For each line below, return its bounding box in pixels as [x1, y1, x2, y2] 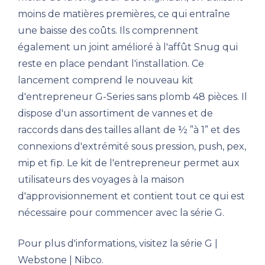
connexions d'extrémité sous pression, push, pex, [18, 141, 246, 153]
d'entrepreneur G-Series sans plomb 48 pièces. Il [18, 91, 247, 103]
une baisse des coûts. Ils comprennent [18, 25, 199, 37]
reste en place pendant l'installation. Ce [18, 58, 204, 70]
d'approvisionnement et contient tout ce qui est [18, 190, 245, 202]
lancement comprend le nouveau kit [18, 75, 193, 86]
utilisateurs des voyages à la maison [18, 174, 184, 186]
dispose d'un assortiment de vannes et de [18, 108, 213, 119]
